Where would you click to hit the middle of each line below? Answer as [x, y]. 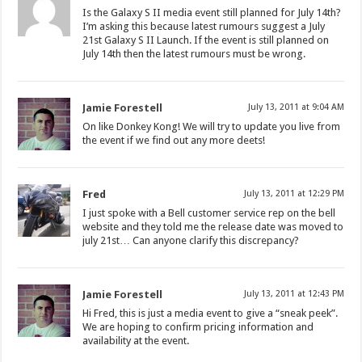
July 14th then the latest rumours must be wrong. [194, 54]
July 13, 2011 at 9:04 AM [296, 107]
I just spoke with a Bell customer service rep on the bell [209, 213]
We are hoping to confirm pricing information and [198, 327]
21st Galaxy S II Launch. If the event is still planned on [206, 40]
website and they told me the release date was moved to [213, 227]
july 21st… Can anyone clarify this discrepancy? [191, 240]
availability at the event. [136, 341]
